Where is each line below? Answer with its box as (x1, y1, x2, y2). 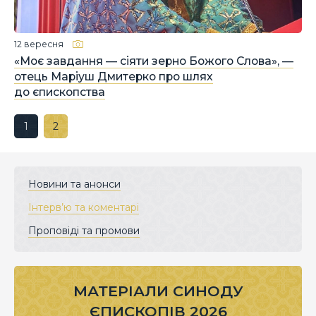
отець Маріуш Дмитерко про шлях (14, 70, 213, 83)
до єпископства (14, 85, 105, 99)
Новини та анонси (28, 177, 121, 190)
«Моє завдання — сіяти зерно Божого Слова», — (14, 54, 293, 68)
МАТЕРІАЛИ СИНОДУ (73, 281, 243, 300)
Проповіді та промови (28, 224, 140, 237)
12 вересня (14, 38, 63, 49)
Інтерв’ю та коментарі (28, 200, 139, 214)
